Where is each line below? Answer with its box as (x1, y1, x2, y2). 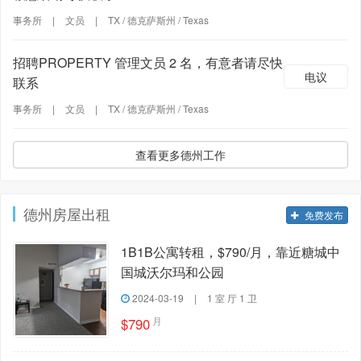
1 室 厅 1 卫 (206, 291, 257, 305)
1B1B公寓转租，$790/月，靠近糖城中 (120, 243, 340, 261)
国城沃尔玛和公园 (120, 263, 224, 281)
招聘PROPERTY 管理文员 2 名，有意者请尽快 (13, 53, 283, 72)
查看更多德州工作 (135, 147, 226, 163)
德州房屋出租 (23, 203, 110, 224)
